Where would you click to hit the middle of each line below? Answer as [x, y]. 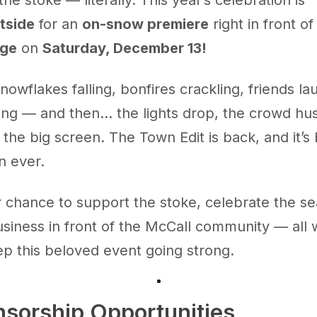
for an [58, 24]
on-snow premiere [145, 24]
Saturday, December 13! [125, 48]
